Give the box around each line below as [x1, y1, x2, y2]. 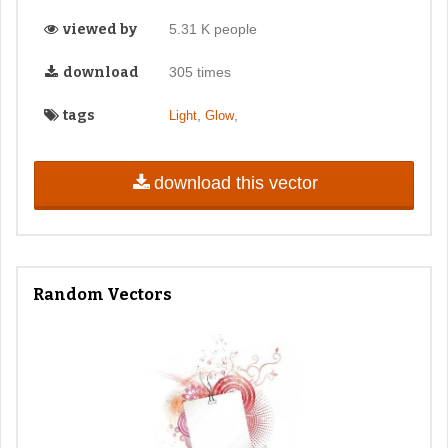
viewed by [60, 21, 137, 39]
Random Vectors [33, 284, 172, 304]
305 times [168, 64, 231, 81]
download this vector [153, 173, 318, 194]
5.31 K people [168, 21, 257, 38]
